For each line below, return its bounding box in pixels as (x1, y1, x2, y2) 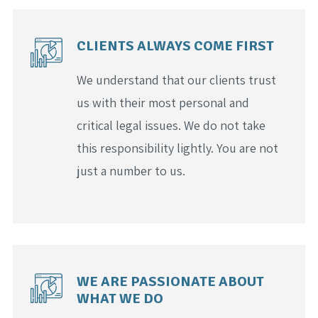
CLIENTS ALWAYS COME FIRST (76, 36, 274, 55)
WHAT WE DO (76, 289, 163, 307)
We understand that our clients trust (76, 71, 276, 88)
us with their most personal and (76, 94, 249, 111)
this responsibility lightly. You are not (76, 139, 278, 156)
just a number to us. (76, 162, 185, 179)
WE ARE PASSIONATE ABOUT (76, 272, 264, 290)
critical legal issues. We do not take (76, 116, 265, 133)
